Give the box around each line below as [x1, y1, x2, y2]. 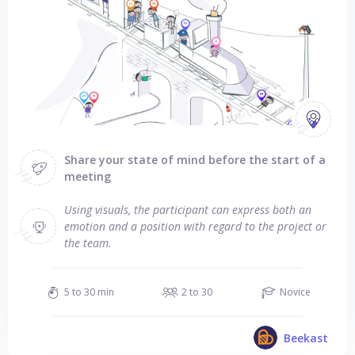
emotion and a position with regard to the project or [64, 219, 326, 234]
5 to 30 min [63, 285, 114, 299]
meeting [64, 168, 111, 184]
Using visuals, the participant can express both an [64, 202, 311, 217]
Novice [279, 285, 311, 299]
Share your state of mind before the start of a [64, 151, 326, 167]
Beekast [284, 330, 328, 345]
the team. [64, 235, 112, 250]
